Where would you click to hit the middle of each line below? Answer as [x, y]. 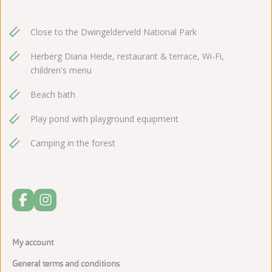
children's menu [61, 70]
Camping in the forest [73, 143]
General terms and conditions [66, 263]
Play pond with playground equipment [104, 119]
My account [33, 242]
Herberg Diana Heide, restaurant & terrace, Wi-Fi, [127, 56]
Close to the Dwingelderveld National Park [114, 32]
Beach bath [53, 95]
